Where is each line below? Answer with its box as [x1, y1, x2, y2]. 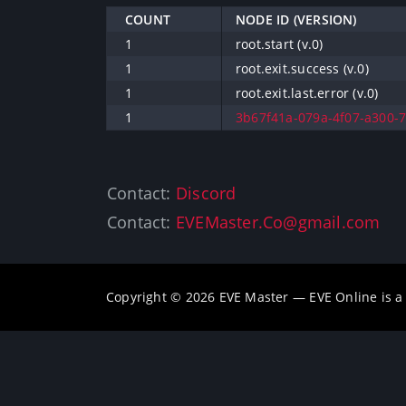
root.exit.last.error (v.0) [236, 84, 379, 101]
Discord [175, 182, 237, 204]
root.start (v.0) [236, 35, 324, 53]
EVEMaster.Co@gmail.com [175, 211, 381, 233]
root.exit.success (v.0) [236, 60, 369, 77]
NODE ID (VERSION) [236, 11, 357, 28]
